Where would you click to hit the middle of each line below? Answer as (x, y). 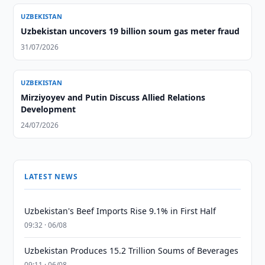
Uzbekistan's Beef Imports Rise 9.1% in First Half (120, 211)
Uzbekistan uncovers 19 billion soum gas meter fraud (130, 31)
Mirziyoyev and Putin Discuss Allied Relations (113, 97)
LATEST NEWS (51, 177)
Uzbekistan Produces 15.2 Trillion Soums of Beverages (132, 251)
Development (49, 109)
